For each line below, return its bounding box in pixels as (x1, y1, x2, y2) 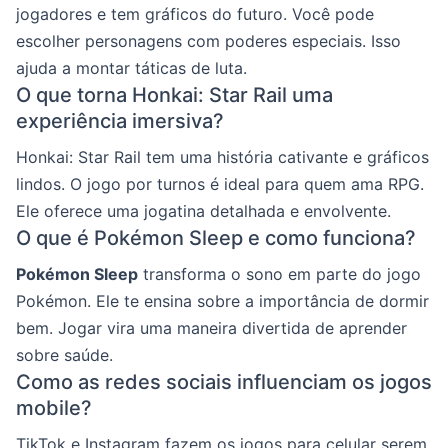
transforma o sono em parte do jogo (138, 264, 421, 284)
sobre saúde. (16, 345, 113, 365)
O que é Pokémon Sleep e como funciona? (16, 226, 416, 250)
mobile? (16, 396, 92, 420)
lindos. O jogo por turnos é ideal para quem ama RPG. (16, 174, 424, 194)
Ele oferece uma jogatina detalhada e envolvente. (16, 201, 391, 221)
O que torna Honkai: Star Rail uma (16, 83, 333, 107)
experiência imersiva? (16, 109, 224, 133)
